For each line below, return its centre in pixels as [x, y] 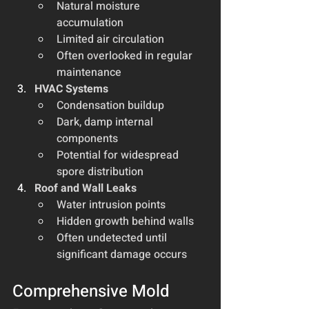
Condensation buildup [110, 105]
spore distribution [100, 171]
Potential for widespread [119, 155]
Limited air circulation [110, 39]
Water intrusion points [111, 205]
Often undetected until [113, 238]
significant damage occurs [122, 254]
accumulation [90, 22]
